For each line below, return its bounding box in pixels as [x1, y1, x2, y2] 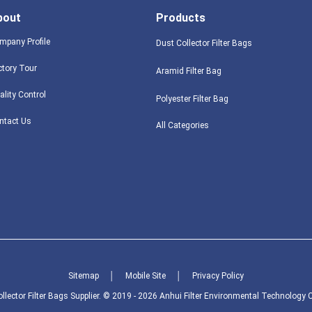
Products [156, 11, 205, 24]
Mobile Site [125, 271, 166, 281]
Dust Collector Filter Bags [156, 38, 252, 48]
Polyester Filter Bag [156, 94, 228, 104]
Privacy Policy [192, 271, 244, 281]
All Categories [156, 120, 209, 130]
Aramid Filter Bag [156, 66, 221, 76]
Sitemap [68, 271, 99, 281]
